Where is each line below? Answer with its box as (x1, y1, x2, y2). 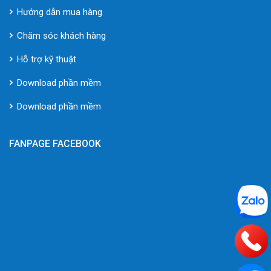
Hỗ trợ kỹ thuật (17, 54, 76, 65)
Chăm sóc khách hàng (17, 30, 106, 42)
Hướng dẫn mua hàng (17, 7, 102, 18)
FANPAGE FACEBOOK (9, 138, 101, 150)
